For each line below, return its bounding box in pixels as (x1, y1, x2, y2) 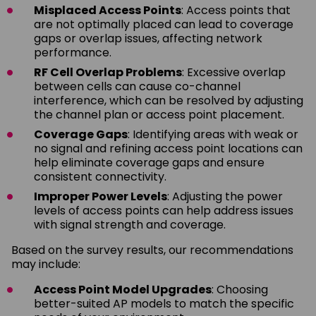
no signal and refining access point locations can (34, 140, 303, 157)
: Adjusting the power (167, 188, 283, 205)
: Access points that (181, 1, 291, 18)
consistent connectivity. (34, 168, 166, 185)
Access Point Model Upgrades (34, 281, 212, 298)
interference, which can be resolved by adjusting (34, 92, 303, 109)
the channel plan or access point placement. (34, 106, 284, 123)
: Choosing (212, 281, 268, 298)
